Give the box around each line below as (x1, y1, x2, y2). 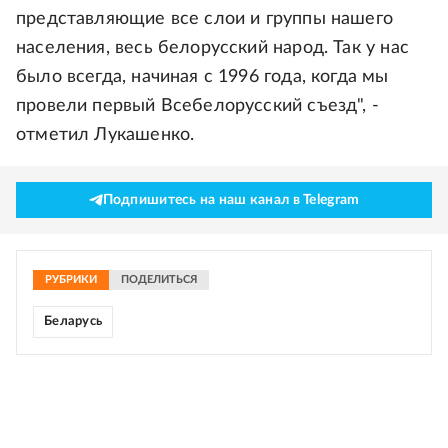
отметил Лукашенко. (16, 126, 195, 144)
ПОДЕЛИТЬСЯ (121, 274, 197, 285)
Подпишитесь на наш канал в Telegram (102, 193, 360, 207)
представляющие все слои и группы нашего (16, 10, 394, 28)
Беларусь (44, 315, 103, 328)
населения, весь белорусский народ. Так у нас (16, 39, 409, 57)
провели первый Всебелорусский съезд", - (16, 97, 380, 115)
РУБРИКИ (45, 274, 97, 285)
